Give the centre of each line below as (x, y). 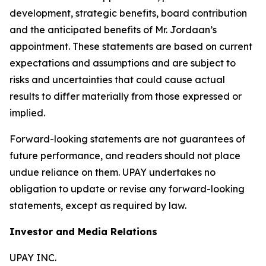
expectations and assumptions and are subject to (123, 63)
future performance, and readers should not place (125, 156)
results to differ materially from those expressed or (126, 96)
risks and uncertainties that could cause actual (117, 80)
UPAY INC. (33, 258)
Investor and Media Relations (83, 232)
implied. (27, 113)
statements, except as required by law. (98, 206)
